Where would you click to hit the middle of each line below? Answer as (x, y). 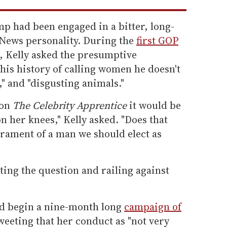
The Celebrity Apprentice (71, 105)
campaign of (153, 206)
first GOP (157, 40)
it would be (155, 105)
